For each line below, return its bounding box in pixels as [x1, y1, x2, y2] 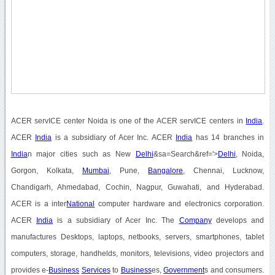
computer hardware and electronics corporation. [95, 199, 265, 207]
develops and [211, 216, 265, 224]
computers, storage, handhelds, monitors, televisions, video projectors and [10, 249, 265, 257]
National [66, 199, 95, 207]
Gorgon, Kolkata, [10, 166, 82, 174]
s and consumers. [204, 266, 265, 274]
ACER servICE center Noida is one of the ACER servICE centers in [10, 117, 246, 125]
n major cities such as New [27, 150, 136, 158]
